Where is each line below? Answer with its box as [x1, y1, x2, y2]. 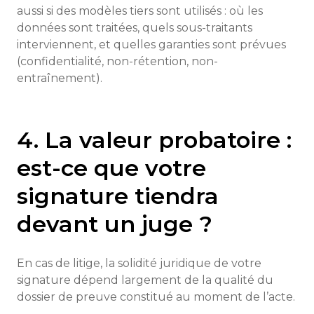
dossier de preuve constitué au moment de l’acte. [17, 290, 295, 303]
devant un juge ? [17, 210, 212, 238]
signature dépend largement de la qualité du [17, 273, 273, 287]
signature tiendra [17, 182, 219, 210]
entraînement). [17, 71, 102, 85]
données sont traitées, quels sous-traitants [17, 21, 252, 34]
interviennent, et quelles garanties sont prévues [17, 38, 286, 51]
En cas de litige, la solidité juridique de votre [17, 257, 261, 270]
